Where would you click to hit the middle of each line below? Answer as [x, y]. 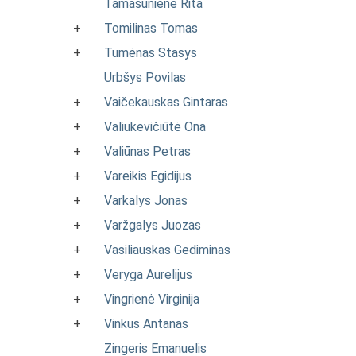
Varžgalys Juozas [153, 225]
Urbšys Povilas [145, 77]
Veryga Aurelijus [148, 275]
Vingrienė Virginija [152, 299]
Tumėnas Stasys [151, 53]
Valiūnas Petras [147, 151]
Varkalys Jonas [146, 201]
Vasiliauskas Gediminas [167, 250]
